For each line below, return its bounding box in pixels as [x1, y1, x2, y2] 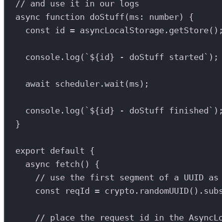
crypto [105, 186, 135, 196]
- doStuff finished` [114, 106, 214, 116]
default [50, 146, 85, 156]
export [15, 146, 46, 156]
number [149, 12, 179, 22]
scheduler [55, 79, 100, 89]
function [45, 12, 85, 22]
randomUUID [139, 186, 189, 196]
